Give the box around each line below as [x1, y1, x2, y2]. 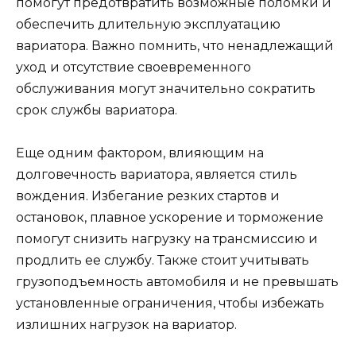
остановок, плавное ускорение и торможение [16, 209, 323, 225]
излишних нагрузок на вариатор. [16, 316, 237, 332]
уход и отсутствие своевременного [16, 59, 251, 75]
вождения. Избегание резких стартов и [16, 188, 280, 203]
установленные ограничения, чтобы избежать [16, 295, 324, 311]
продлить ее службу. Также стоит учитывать [16, 252, 309, 268]
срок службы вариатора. [16, 102, 177, 118]
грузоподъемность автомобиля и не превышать [16, 273, 339, 289]
